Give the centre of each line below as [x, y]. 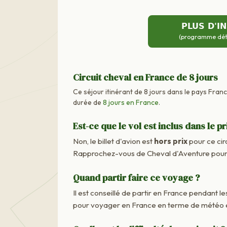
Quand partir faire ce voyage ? [136, 177]
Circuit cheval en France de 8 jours [145, 77]
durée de [88, 102]
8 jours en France [131, 102]
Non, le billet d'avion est [113, 141]
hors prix [171, 141]
